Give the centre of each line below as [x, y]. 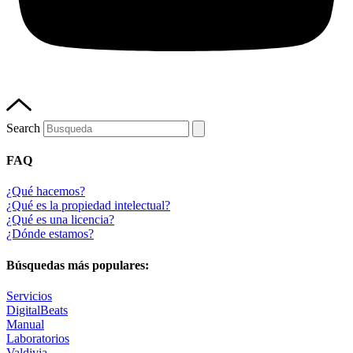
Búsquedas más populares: [78, 265]
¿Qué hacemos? [46, 191]
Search [23, 128]
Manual [25, 324]
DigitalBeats [37, 310]
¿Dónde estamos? [50, 234]
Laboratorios [38, 338]
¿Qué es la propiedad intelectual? [88, 206]
